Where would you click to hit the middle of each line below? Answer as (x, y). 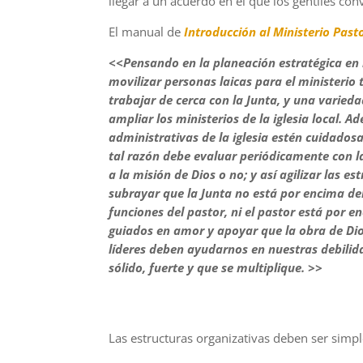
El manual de (147, 31)
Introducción (222, 31)
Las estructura (148, 338)
